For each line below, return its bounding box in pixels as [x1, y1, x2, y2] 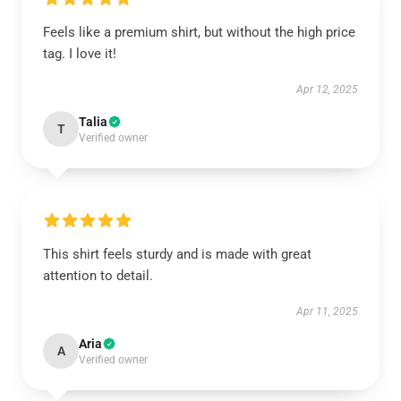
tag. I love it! [43, 46, 116, 62]
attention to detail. [43, 268, 153, 284]
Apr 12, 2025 [296, 83, 358, 96]
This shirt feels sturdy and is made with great [43, 246, 311, 262]
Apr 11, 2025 [296, 305, 358, 318]
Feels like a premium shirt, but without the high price [43, 24, 355, 40]
